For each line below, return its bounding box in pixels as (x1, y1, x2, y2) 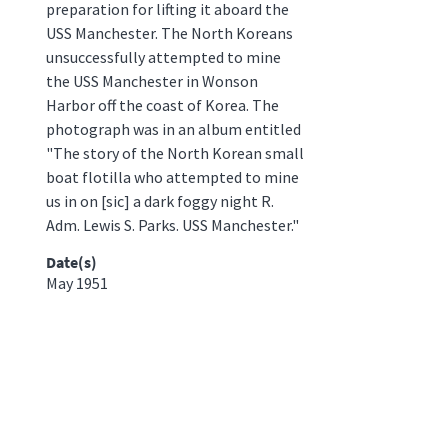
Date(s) (45, 251, 97, 272)
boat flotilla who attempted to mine (45, 166, 299, 187)
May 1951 (45, 272, 108, 293)
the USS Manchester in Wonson (45, 70, 258, 91)
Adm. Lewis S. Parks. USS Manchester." (45, 214, 299, 235)
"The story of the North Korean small (45, 142, 304, 163)
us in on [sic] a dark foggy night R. (45, 190, 274, 211)
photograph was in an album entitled (45, 118, 301, 139)
